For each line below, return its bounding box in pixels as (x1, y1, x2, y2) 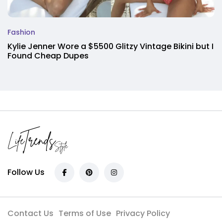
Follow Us (7, 166, 45, 178)
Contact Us (7, 207, 54, 219)
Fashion (7, 27, 35, 37)
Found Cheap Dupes (7, 50, 89, 62)
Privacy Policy (116, 207, 170, 219)
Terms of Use (58, 207, 111, 219)
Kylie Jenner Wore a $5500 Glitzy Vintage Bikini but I (7, 41, 214, 53)
